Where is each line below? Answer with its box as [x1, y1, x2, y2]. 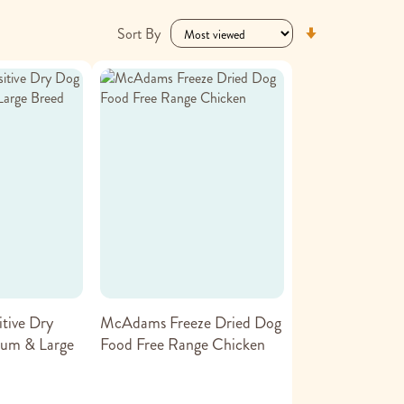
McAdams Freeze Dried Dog [99, 310, 281, 335]
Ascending [323, 37, 381, 58]
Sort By [117, 23, 161, 44]
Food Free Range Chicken [99, 332, 265, 356]
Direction [323, 57, 375, 78]
